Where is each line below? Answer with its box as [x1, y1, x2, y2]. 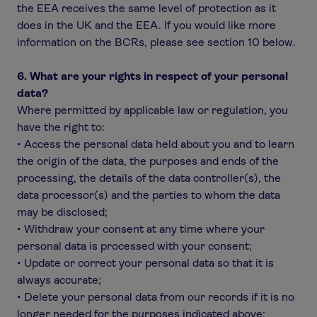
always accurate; [17, 273, 101, 287]
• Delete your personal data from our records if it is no [17, 290, 294, 304]
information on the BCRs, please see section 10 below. [17, 35, 296, 49]
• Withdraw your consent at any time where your [17, 222, 265, 236]
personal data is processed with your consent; [17, 239, 252, 253]
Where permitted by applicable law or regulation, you [17, 103, 288, 117]
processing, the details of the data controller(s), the [17, 171, 281, 185]
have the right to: [17, 120, 105, 134]
